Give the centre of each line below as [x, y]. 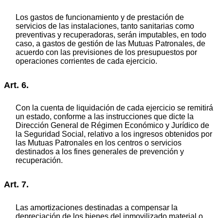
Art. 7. [16, 185]
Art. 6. [16, 85]
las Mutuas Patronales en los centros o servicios [99, 143]
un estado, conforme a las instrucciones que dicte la [105, 117]
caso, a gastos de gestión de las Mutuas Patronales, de [110, 43]
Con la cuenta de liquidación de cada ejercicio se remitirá [114, 108]
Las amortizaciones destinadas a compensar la [97, 207]
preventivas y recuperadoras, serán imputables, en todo [111, 35]
